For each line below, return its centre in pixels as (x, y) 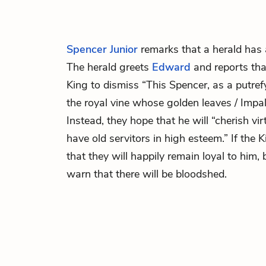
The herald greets (109, 67)
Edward (171, 67)
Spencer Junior (102, 49)
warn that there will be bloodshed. (147, 174)
